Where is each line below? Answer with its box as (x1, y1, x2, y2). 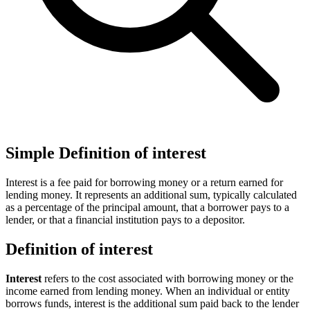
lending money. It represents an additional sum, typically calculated (6, 188, 297, 201)
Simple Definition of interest (6, 143, 206, 162)
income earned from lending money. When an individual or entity (6, 284, 290, 297)
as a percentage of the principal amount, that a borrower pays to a (6, 201, 289, 213)
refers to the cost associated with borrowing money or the (42, 272, 293, 284)
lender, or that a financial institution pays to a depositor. (6, 213, 245, 226)
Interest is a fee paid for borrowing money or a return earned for (6, 176, 283, 188)
